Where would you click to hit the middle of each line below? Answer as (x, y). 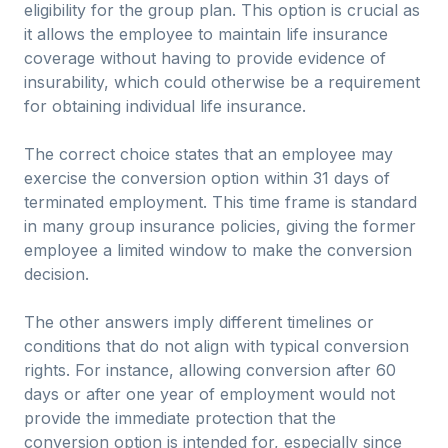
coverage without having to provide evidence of (205, 58)
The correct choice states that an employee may (208, 154)
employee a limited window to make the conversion (218, 250)
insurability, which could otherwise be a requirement (222, 82)
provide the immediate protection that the (180, 418)
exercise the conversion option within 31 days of (207, 178)
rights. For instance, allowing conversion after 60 (210, 370)
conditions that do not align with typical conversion (216, 346)
